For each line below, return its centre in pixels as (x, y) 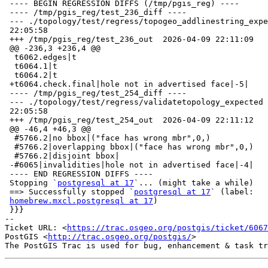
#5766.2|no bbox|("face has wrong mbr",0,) (10, 138)
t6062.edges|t (10, 57)
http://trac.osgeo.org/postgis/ (120, 237)
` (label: (232, 192)
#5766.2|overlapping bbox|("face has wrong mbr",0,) (10, 147)
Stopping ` (33, 183)
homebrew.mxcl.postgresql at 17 (81, 201)
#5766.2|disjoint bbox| (10, 156)
